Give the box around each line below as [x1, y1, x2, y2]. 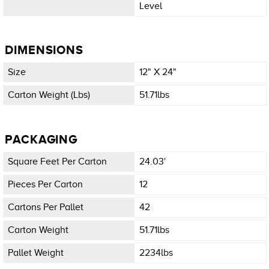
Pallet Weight [8, 247, 64, 259]
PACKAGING [5, 132, 78, 146]
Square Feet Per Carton [8, 156, 107, 167]
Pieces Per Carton [8, 178, 83, 190]
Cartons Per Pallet [8, 201, 83, 213]
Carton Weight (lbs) [8, 89, 90, 101]
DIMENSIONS [5, 43, 83, 57]
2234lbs [139, 247, 173, 259]
